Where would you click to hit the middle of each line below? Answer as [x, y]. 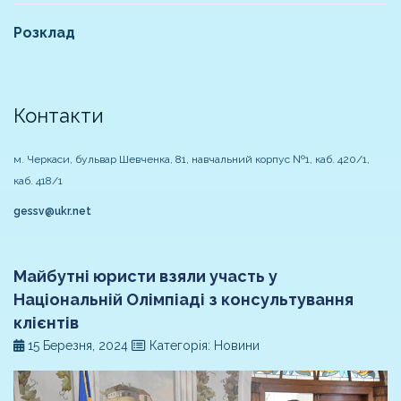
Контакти [61, 116]
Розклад [44, 33]
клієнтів [46, 323]
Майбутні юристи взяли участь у [145, 277]
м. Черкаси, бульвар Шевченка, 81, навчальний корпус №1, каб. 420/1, [192, 160]
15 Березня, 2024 [78, 346]
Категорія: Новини [203, 346]
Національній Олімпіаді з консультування [183, 300]
